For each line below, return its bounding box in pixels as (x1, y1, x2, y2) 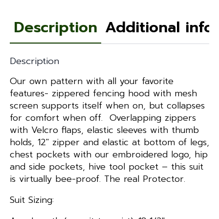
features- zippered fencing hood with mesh (10, 86, 197, 100)
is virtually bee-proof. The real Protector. (10, 172, 185, 186)
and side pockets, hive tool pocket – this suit (10, 159, 203, 174)
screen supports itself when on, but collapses (10, 98, 205, 112)
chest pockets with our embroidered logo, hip (10, 147, 208, 161)
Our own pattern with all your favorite (10, 74, 174, 88)
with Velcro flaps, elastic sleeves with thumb (10, 123, 199, 137)
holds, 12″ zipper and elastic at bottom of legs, (10, 135, 209, 149)
